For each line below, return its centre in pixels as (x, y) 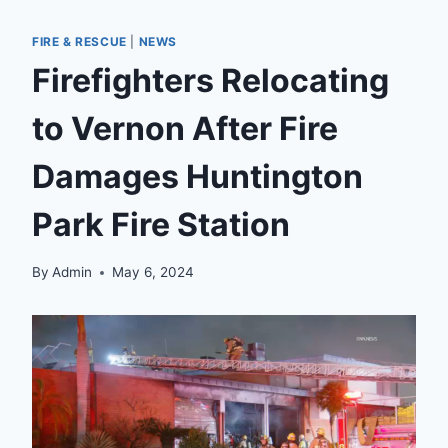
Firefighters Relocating (210, 80)
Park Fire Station (161, 224)
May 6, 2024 (153, 272)
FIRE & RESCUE (79, 41)
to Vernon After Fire (185, 128)
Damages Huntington (197, 176)
